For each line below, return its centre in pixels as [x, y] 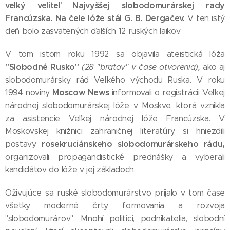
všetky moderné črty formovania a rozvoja [115, 206]
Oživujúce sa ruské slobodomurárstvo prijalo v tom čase [115, 193]
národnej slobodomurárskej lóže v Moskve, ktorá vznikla [115, 106]
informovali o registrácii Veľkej [167, 93]
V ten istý [206, 18]
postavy [23, 144]
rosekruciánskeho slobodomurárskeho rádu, [133, 144]
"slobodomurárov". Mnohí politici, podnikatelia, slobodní [115, 218]
